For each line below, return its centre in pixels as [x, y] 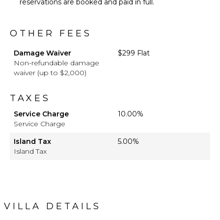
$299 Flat [134, 53]
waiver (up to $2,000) [50, 73]
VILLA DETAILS [53, 206]
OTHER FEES [51, 34]
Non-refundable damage [56, 63]
